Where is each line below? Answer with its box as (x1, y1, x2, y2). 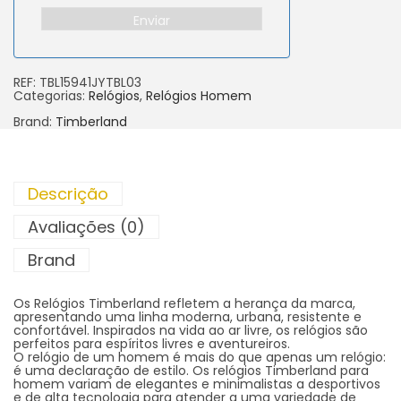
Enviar (133, 11, 171, 30)
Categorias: (13, 86, 89, 105)
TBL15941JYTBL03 (39, 73, 141, 91)
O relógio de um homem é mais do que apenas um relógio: (13, 347, 386, 366)
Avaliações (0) (28, 215, 145, 238)
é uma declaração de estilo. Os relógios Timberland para (13, 361, 369, 380)
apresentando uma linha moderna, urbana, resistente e (13, 307, 362, 326)
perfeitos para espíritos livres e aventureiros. (13, 334, 290, 353)
